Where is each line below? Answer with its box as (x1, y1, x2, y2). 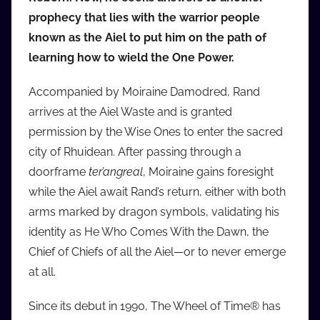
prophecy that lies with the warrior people (29, 11, 260, 25)
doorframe (29, 165, 89, 179)
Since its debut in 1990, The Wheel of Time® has (29, 299, 281, 314)
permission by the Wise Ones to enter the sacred (29, 125, 283, 139)
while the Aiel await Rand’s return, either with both (29, 185, 286, 199)
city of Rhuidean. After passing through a (29, 145, 241, 159)
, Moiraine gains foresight (143, 165, 274, 179)
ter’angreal (89, 165, 143, 179)
